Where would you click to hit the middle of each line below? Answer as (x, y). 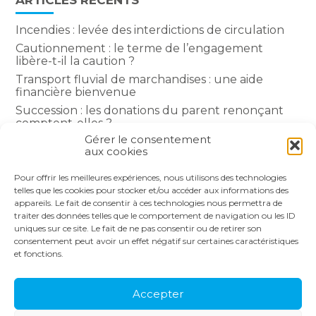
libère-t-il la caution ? (75, 61)
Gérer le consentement (148, 139)
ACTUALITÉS (211, 290)
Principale (50, 279)
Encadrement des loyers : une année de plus (142, 142)
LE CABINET (109, 268)
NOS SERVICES (199, 268)
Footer (39, 265)
